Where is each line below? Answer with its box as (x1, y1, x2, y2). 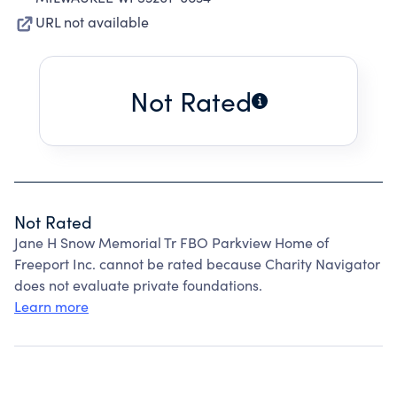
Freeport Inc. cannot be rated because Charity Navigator (14, 254, 380, 273)
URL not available (35, 12, 149, 31)
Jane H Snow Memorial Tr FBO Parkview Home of (14, 233, 329, 252)
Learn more (14, 297, 89, 315)
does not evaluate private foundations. (14, 276, 262, 294)
